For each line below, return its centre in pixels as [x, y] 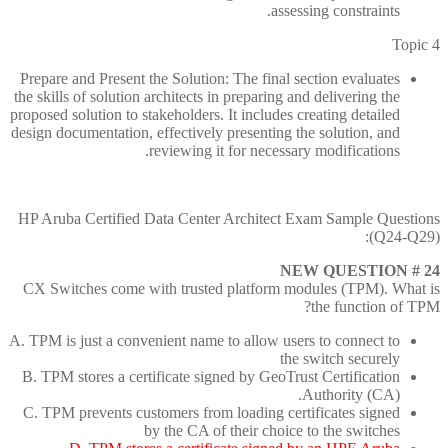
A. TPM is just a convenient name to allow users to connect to [204, 341]
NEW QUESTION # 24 [360, 271]
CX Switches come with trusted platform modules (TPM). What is [231, 289]
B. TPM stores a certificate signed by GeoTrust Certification [211, 377]
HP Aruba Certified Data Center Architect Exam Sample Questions [229, 219]
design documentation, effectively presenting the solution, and [205, 133]
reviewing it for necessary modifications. [274, 151]
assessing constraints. [335, 11]
